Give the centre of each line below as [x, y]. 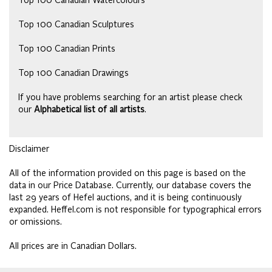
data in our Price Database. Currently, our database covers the [130, 186]
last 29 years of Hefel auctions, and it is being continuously [125, 198]
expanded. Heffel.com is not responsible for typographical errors [135, 210]
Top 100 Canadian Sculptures [76, 25]
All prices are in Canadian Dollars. [73, 247]
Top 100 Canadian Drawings [73, 74]
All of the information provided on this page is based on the [127, 174]
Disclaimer [29, 150]
